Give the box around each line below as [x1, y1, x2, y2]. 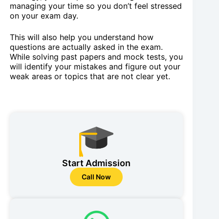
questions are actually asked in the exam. [10, 42, 163, 52]
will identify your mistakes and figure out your [10, 62, 180, 72]
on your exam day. [10, 11, 78, 21]
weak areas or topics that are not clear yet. [10, 71, 170, 82]
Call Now [82, 173, 111, 181]
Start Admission [62, 158, 131, 169]
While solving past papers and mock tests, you [10, 52, 183, 62]
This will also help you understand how [10, 32, 153, 43]
